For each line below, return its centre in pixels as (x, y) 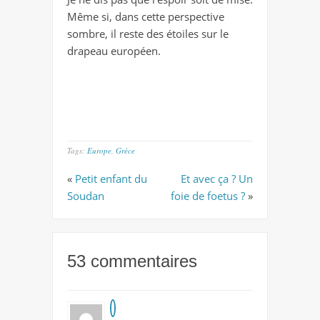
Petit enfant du (111, 178)
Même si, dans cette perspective (146, 16)
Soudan (86, 195)
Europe (99, 150)
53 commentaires (132, 261)
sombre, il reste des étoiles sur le (148, 33)
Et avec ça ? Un (217, 178)
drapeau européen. (114, 50)
